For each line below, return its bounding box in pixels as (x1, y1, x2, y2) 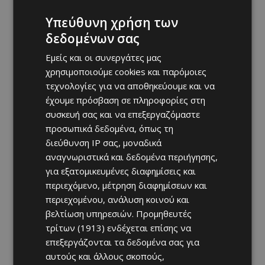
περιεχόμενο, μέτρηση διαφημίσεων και (46, 179, 208, 191)
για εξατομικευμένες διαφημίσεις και (46, 164, 196, 177)
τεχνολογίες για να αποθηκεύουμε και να (46, 79, 215, 92)
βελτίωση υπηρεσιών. (46, 207, 137, 219)
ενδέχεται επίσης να (105, 221, 192, 234)
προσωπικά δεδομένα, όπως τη (46, 122, 174, 134)
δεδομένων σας (46, 30, 140, 47)
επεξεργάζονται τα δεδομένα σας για (46, 235, 200, 248)
